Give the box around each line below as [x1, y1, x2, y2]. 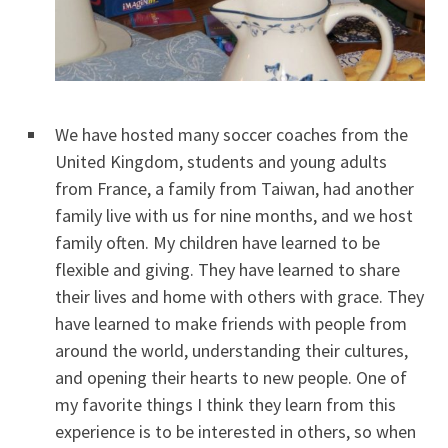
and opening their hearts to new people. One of [55, 365, 407, 389]
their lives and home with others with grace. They [55, 284, 424, 308]
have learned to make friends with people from [55, 311, 407, 335]
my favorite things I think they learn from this [55, 392, 396, 416]
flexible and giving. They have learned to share [55, 257, 400, 281]
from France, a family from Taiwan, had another [55, 176, 414, 200]
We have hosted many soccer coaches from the [55, 122, 408, 146]
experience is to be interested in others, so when [55, 419, 416, 443]
